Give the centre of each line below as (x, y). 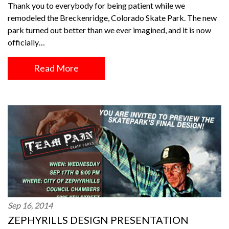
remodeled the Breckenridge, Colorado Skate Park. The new (112, 18)
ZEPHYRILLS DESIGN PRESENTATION (98, 220)
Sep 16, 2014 (30, 205)
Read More (56, 68)
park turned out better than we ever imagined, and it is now (109, 30)
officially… (26, 42)
